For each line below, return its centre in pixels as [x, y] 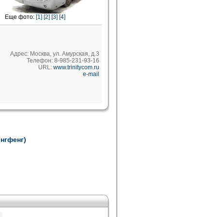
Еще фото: [20, 17]
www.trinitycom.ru [76, 67]
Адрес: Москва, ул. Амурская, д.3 [55, 54]
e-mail [91, 74]
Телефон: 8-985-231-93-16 [63, 61]
